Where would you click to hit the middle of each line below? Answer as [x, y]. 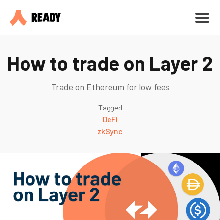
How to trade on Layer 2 [110, 63]
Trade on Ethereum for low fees [110, 87]
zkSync [110, 131]
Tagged [110, 107]
